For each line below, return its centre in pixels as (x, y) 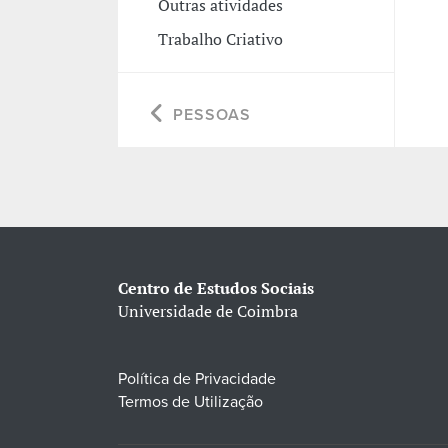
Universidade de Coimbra (207, 310)
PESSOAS (211, 114)
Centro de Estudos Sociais (215, 287)
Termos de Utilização (190, 401)
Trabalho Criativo (220, 39)
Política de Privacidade (196, 378)
